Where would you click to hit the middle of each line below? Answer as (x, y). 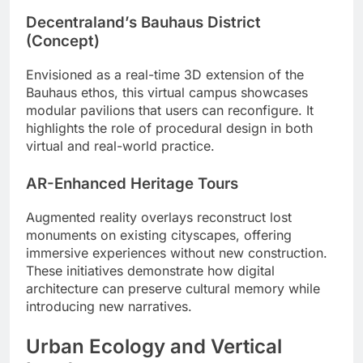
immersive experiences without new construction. (177, 252)
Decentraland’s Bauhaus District (143, 23)
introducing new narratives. (109, 306)
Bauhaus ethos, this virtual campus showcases (167, 93)
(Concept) (63, 41)
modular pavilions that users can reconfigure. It (170, 111)
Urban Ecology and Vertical (154, 346)
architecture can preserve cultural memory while (173, 288)
